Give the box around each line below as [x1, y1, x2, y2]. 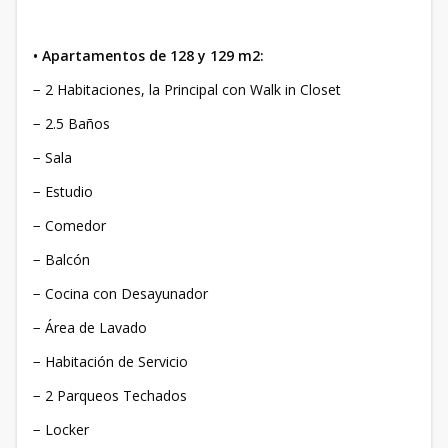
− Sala [33, 148, 72, 168]
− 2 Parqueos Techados [33, 386, 187, 406]
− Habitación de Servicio [33, 352, 188, 372]
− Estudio [33, 182, 93, 202]
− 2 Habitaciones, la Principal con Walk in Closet [33, 80, 341, 100]
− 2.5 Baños [33, 114, 110, 134]
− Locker [33, 420, 89, 440]
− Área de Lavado [33, 318, 147, 338]
